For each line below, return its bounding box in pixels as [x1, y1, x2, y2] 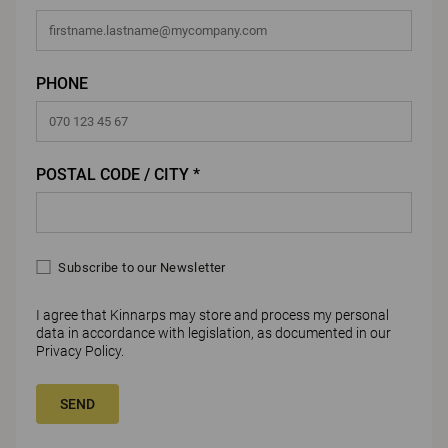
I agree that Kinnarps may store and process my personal [36, 306, 389, 323]
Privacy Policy [36, 342, 121, 359]
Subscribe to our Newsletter [58, 259, 226, 275]
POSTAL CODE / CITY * [36, 164, 200, 184]
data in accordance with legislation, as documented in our [36, 324, 391, 341]
